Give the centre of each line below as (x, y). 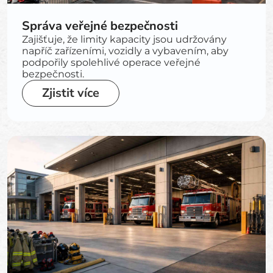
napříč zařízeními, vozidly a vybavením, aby (125, 51)
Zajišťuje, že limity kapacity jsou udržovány (124, 39)
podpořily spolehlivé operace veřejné (111, 62)
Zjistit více (71, 93)
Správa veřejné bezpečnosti (100, 26)
